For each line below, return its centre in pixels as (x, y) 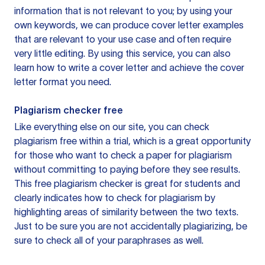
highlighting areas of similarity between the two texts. (126, 212)
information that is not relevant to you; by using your (123, 11)
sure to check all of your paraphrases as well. (109, 240)
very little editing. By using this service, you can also (122, 53)
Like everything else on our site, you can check (112, 127)
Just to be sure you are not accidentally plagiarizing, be (131, 226)
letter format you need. (63, 82)
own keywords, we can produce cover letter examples (129, 25)
